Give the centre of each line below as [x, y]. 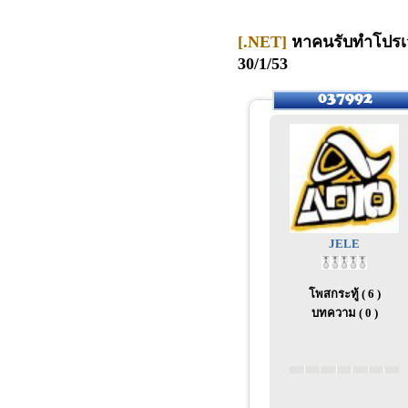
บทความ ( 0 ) [344, 313]
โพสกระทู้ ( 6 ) [344, 294]
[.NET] [262, 42]
